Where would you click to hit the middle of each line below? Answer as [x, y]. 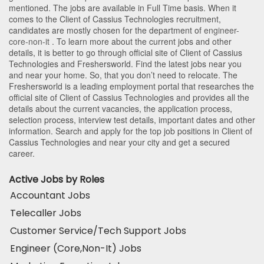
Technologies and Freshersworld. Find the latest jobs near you [125, 63]
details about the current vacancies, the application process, [121, 108]
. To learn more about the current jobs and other [141, 41]
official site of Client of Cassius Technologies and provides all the [129, 97]
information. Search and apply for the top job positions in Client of [131, 131]
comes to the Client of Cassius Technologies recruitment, [115, 19]
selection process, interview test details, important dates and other [132, 119]
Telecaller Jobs [46, 213]
